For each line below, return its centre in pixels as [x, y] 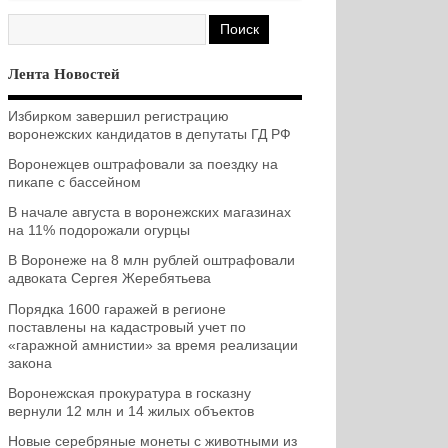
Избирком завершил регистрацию [118, 117]
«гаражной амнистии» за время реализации [152, 345]
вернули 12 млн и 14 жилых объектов [130, 411]
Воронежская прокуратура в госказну [129, 393]
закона [29, 363]
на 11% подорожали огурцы [98, 231]
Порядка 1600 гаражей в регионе [116, 309]
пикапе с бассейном [74, 183]
